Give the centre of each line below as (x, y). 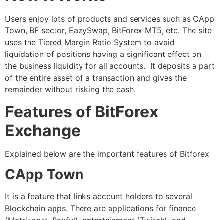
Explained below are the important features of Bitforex (107, 153)
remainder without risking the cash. (70, 90)
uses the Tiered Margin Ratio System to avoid (90, 42)
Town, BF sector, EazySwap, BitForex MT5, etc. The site (108, 31)
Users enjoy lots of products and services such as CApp (110, 19)
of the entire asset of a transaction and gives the (96, 78)
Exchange (43, 130)
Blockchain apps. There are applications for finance (100, 208)
